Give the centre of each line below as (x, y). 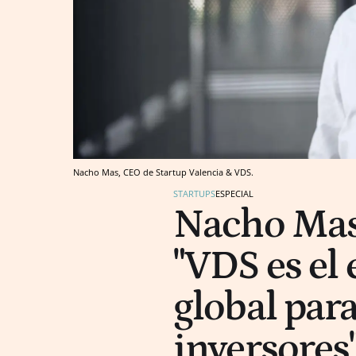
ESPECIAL (234, 193)
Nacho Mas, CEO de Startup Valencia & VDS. (163, 172)
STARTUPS (194, 193)
